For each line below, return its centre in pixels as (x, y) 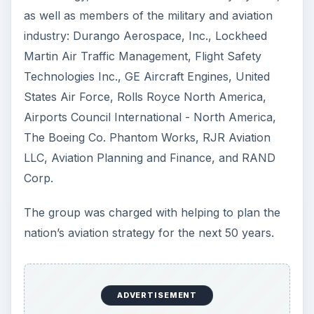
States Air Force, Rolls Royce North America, (145, 96)
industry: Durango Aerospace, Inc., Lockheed (145, 35)
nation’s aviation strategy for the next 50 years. (149, 232)
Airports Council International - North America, (150, 117)
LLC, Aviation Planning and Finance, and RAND (149, 157)
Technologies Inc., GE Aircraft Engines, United (146, 76)
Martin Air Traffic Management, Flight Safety (142, 56)
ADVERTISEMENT (157, 295)
